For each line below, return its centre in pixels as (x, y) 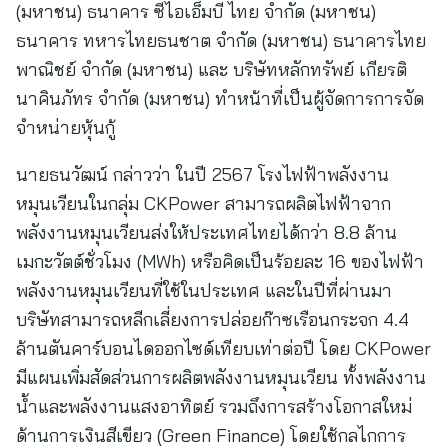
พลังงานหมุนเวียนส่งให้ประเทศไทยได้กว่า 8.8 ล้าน (206, 232)
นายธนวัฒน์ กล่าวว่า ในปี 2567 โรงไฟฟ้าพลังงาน (202, 174)
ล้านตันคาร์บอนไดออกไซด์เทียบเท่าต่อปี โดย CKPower (223, 348)
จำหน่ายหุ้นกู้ (65, 127)
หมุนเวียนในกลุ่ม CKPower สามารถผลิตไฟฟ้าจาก (203, 203)
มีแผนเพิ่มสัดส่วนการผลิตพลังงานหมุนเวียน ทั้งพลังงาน (221, 377)
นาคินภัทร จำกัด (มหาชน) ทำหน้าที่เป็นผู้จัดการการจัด (220, 98)
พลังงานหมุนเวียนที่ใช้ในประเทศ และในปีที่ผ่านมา (204, 290)
